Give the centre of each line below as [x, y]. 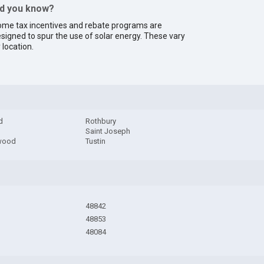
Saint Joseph [108, 131]
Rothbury [101, 121]
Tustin [96, 141]
